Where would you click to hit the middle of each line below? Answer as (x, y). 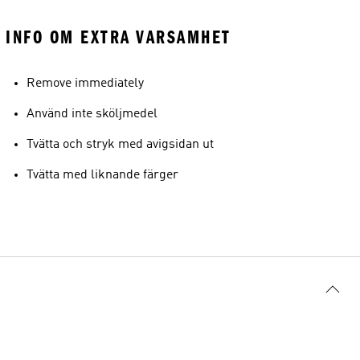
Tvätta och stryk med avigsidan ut (120, 145)
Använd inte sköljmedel (92, 114)
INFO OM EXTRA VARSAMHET (119, 37)
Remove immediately (85, 84)
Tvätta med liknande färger (102, 175)
